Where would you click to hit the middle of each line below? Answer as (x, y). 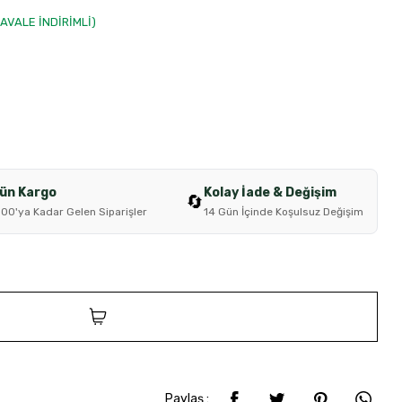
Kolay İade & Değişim (270, 192)
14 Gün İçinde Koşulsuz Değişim (283, 212)
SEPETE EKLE (160, 316)
